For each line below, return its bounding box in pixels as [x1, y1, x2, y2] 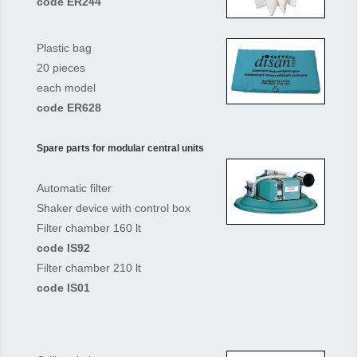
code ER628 [37, 101, 102, 114]
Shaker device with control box [37, 202, 194, 214]
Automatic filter [37, 182, 116, 194]
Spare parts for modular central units [37, 143, 205, 154]
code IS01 [37, 281, 91, 294]
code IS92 [37, 241, 91, 254]
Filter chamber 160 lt [37, 222, 145, 234]
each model [37, 81, 100, 94]
